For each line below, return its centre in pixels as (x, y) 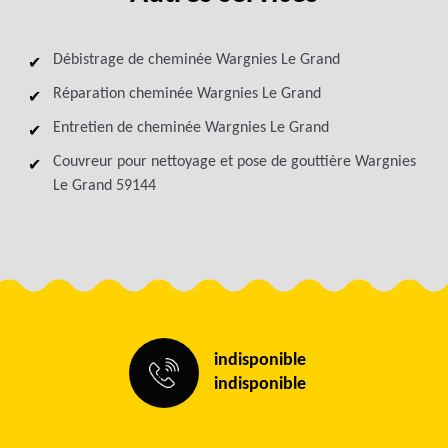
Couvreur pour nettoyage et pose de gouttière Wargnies (234, 162)
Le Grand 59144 (104, 186)
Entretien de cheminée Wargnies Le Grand (190, 128)
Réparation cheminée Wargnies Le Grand (186, 94)
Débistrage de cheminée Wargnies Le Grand (196, 60)
